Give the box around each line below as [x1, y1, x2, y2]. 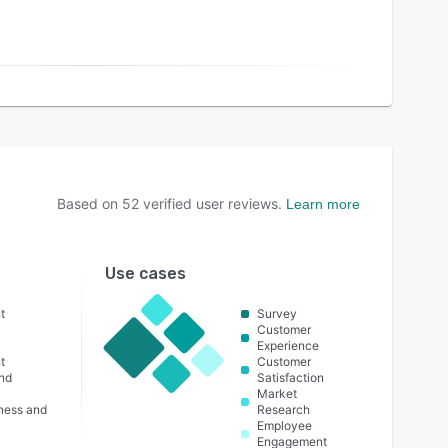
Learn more [286, 196, 360, 212]
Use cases [104, 264, 186, 283]
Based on [57, 195, 122, 212]
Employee [257, 418, 313, 433]
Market [257, 386, 298, 401]
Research [257, 402, 311, 417]
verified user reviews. [139, 195, 282, 212]
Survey [257, 306, 298, 321]
